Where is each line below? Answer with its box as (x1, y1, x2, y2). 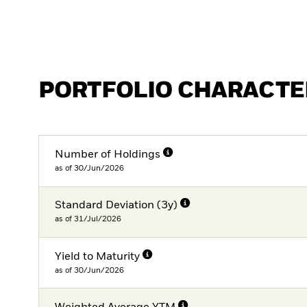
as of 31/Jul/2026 (55, 215, 122, 223)
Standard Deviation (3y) (55, 200, 178, 212)
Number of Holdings (55, 149, 161, 160)
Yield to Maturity (55, 251, 140, 262)
